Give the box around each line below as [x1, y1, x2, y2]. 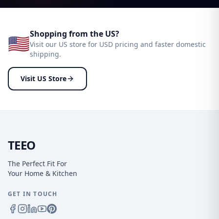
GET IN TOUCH [8, 190, 58, 198]
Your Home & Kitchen [8, 169, 77, 178]
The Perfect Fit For [8, 159, 67, 168]
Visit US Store [21, 74, 66, 83]
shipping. [30, 49, 61, 59]
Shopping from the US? [30, 28, 119, 39]
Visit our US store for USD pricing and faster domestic [30, 40, 206, 49]
